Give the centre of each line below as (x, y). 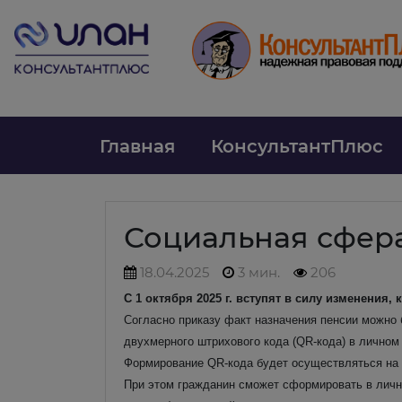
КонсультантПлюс (297, 146)
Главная (137, 146)
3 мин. (258, 272)
